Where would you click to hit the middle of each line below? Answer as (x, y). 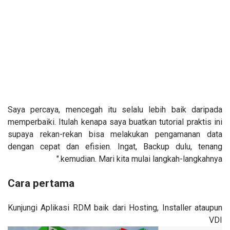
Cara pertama (41, 183)
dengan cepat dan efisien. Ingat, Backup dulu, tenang (115, 147)
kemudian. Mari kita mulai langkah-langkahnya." (141, 159)
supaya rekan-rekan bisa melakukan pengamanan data (115, 134)
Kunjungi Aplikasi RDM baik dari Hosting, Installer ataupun (115, 208)
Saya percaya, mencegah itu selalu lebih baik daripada (115, 110)
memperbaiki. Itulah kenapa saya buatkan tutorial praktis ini (115, 122)
